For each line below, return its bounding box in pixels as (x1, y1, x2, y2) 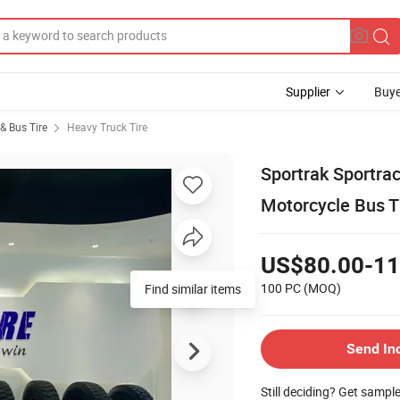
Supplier (286, 83, 330, 100)
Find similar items (145, 279, 241, 297)
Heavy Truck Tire (67, 120, 147, 134)
